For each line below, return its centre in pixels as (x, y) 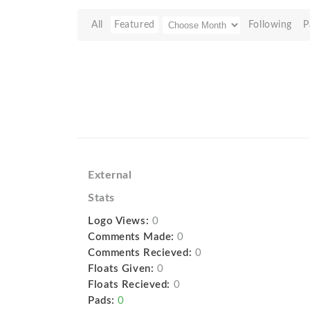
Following (270, 25)
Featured (135, 25)
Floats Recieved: (129, 285)
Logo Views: (119, 221)
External (110, 175)
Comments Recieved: (140, 253)
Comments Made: (131, 237)
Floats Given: (121, 269)
